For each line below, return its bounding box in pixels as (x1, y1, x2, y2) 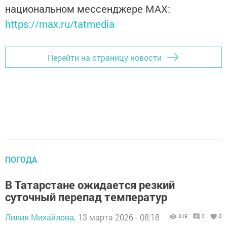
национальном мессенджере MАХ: (5, 2, 170, 16)
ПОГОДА (5, 154, 37, 165)
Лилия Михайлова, (5, 212, 75, 223)
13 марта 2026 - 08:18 (78, 212, 160, 223)
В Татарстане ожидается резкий (5, 177, 175, 193)
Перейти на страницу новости (48, 52, 162, 63)
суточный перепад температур (5, 190, 167, 205)
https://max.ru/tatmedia (5, 17, 115, 31)
